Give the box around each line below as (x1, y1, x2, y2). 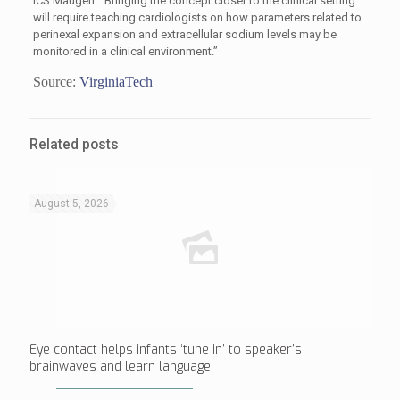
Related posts (29, 137, 119, 153)
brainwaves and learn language (29, 358, 211, 375)
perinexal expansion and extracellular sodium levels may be (32, 28, 337, 41)
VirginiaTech (79, 74, 153, 89)
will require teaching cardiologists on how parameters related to (32, 11, 362, 24)
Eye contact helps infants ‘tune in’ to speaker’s (29, 341, 302, 358)
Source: (32, 74, 79, 89)
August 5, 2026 (34, 197, 109, 210)
